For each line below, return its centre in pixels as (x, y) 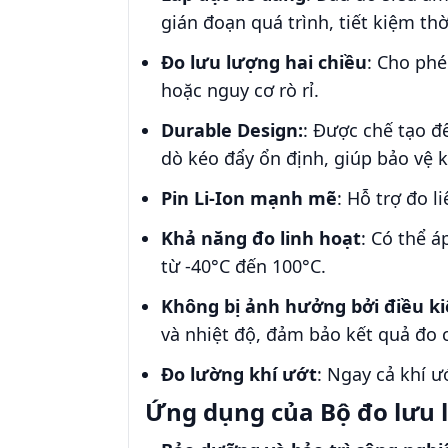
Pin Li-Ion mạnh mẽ (249, 198)
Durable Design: (232, 130)
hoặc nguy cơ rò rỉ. (240, 90)
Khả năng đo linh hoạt (261, 238)
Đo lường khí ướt (239, 374)
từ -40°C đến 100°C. (243, 266)
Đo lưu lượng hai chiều (264, 62)
